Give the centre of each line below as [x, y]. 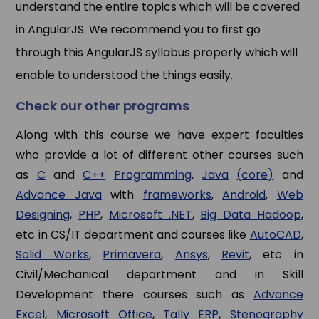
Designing [43, 214]
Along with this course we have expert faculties [159, 135]
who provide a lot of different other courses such [159, 155]
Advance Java [59, 194]
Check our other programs [103, 105]
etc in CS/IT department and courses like [133, 234]
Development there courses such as [135, 294]
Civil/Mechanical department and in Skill [159, 274]
